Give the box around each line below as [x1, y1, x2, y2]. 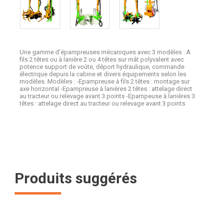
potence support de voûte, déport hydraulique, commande [20, 63, 184, 70]
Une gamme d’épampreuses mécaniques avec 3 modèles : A [20, 48, 191, 56]
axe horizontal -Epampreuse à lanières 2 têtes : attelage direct [20, 85, 192, 92]
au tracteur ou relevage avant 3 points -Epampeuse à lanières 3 [20, 92, 195, 100]
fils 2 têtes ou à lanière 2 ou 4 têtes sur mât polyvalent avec [20, 55, 184, 63]
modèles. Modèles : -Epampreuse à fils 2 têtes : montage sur [20, 77, 190, 85]
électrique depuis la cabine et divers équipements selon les [20, 70, 186, 78]
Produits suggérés [15, 169, 137, 187]
